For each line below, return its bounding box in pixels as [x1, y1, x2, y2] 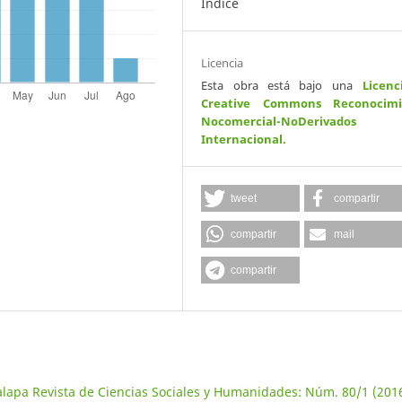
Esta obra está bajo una [201, 77, 363, 94]
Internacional [201, 131, 284, 148]
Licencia [201, 55, 244, 72]
